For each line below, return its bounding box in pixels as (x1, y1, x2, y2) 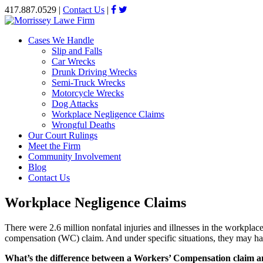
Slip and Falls (52, 46, 102, 56)
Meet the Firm (28, 141, 80, 151)
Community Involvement (28, 151, 121, 161)
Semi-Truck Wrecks (52, 77, 125, 87)
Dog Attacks (52, 99, 98, 109)
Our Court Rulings (28, 130, 97, 140)
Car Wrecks (52, 56, 95, 66)
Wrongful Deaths (52, 120, 115, 130)
